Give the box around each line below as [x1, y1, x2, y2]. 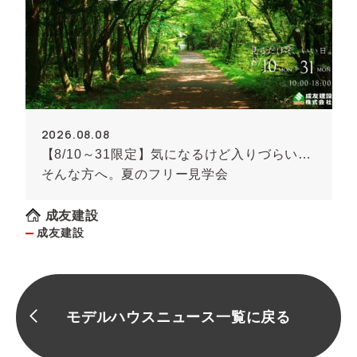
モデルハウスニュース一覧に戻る [66, 308, 291, 325]
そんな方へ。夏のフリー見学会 [41, 167, 229, 181]
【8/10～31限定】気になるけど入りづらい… [41, 147, 312, 161]
